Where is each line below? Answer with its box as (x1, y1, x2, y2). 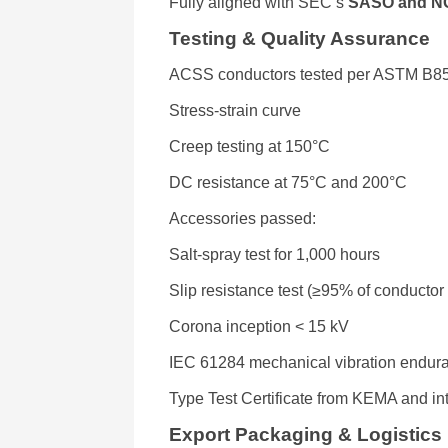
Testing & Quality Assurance (169, 28, 431, 49)
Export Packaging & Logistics (169, 424, 443, 445)
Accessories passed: (169, 210, 317, 227)
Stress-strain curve (169, 102, 302, 119)
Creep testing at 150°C (169, 138, 331, 155)
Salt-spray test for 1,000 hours (169, 246, 381, 263)
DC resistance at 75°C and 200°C (169, 174, 408, 191)
